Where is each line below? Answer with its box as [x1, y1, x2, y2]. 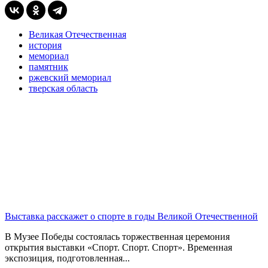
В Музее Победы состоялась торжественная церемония [5, 231, 230, 242]
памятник [29, 61, 68, 72]
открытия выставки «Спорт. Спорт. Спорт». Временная [5, 242, 232, 252]
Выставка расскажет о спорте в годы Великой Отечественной [5, 211, 258, 221]
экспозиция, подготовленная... [5, 252, 130, 263]
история [29, 39, 62, 50]
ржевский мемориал [29, 72, 111, 83]
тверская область [29, 83, 98, 93]
